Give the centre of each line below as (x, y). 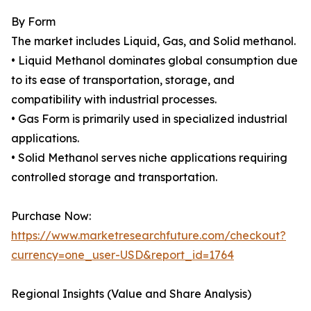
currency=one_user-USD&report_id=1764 (123, 255)
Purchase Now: (51, 216)
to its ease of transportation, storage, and (123, 80)
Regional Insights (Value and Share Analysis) (131, 294)
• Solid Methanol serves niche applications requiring (149, 158)
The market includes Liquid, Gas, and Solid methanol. (153, 41)
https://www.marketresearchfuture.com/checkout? (149, 235)
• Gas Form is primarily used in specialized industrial (149, 119)
